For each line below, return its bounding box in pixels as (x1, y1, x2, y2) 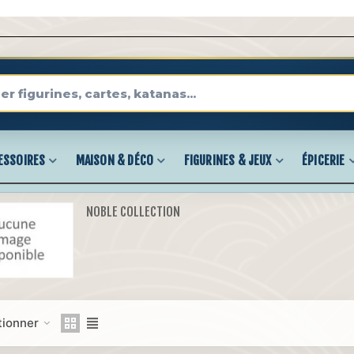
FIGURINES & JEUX (183, 153, 272, 168)
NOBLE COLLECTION (86, 204, 180, 220)
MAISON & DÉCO (75, 153, 154, 168)
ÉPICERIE (301, 153, 345, 168)
